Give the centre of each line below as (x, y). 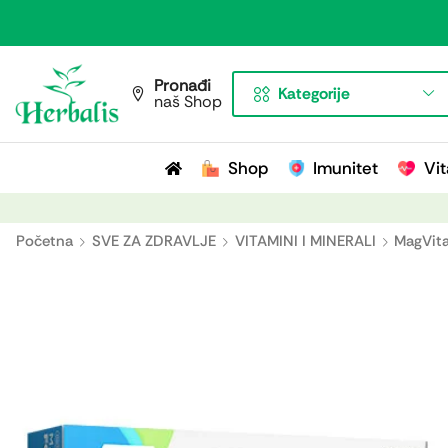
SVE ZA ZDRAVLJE (154, 241)
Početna (44, 241)
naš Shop (188, 101)
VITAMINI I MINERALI (305, 241)
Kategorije (314, 93)
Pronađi (182, 85)
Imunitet (345, 168)
